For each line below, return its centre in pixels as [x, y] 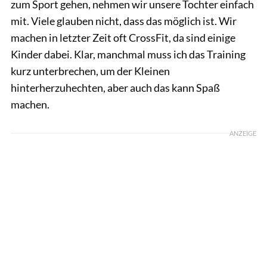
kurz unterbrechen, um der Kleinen [90, 71]
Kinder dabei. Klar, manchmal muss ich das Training [128, 54]
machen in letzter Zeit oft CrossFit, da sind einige [123, 37]
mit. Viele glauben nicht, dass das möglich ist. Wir [124, 21]
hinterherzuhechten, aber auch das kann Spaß [115, 87]
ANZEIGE [243, 133]
